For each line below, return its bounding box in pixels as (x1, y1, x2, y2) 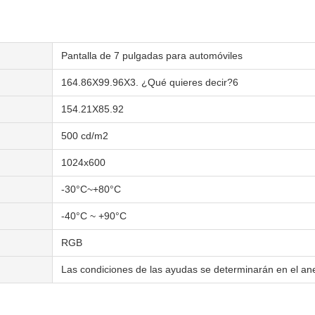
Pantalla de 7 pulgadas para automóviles (61, 50, 243, 61)
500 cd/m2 (61, 130, 108, 141)
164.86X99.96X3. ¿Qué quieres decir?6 (61, 77, 238, 88)
